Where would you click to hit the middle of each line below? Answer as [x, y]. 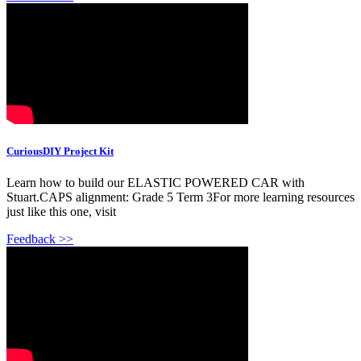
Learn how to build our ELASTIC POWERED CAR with [156, 183]
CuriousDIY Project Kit [60, 151]
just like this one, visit [61, 212]
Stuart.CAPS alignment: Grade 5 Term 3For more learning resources [180, 197]
